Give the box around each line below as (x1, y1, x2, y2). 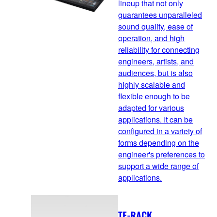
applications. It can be (118, 113, 193, 125)
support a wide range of (118, 160, 199, 171)
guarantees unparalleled (118, 9, 202, 20)
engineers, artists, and (118, 55, 194, 67)
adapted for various (118, 102, 184, 113)
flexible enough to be (118, 90, 190, 102)
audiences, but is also (118, 67, 193, 78)
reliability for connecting (118, 44, 200, 55)
